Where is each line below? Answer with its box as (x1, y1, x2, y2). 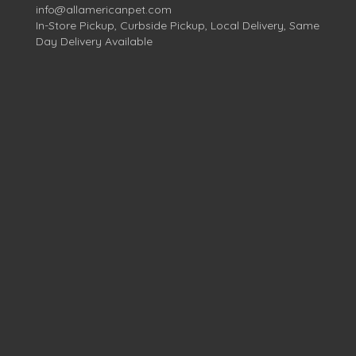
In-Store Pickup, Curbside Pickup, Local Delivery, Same (36, 18, 319, 33)
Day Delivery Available (36, 34, 153, 49)
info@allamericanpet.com (36, 2, 172, 17)
